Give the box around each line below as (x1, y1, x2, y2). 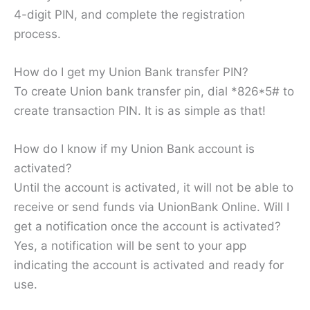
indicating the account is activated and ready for (14, 258, 284, 273)
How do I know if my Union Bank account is (14, 142, 255, 156)
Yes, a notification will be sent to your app (14, 239, 246, 253)
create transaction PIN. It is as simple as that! (14, 104, 266, 118)
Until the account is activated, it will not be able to (14, 181, 293, 195)
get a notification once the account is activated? (14, 219, 281, 234)
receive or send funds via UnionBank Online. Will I (14, 200, 289, 215)
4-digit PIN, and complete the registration (14, 8, 245, 22)
